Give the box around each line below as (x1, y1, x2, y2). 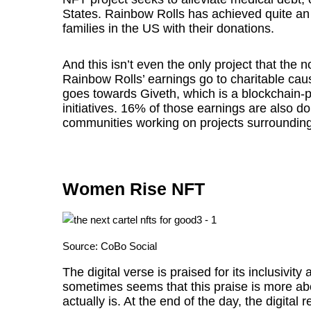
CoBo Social (101, 240, 158, 252)
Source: (62, 240, 101, 252)
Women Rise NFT (62, 178, 205, 199)
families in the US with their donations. (62, 21, 275, 35)
